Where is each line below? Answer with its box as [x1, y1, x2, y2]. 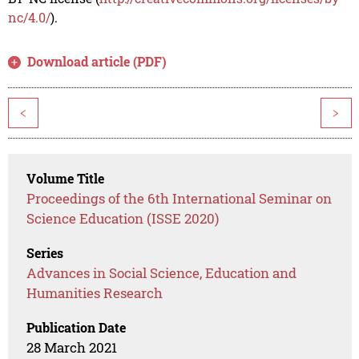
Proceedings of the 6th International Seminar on [26, 189, 333, 208]
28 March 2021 [26, 338, 118, 357]
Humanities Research [26, 284, 163, 303]
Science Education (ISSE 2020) [26, 209, 220, 228]
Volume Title [26, 170, 105, 188]
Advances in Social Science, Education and [26, 264, 297, 283]
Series [26, 244, 64, 262]
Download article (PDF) [27, 53, 167, 71]
